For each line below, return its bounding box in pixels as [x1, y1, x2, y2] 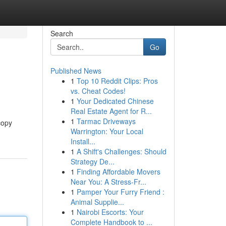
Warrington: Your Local [70, 126, 143, 136]
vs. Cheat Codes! [70, 86, 126, 96]
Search [50, 28, 73, 38]
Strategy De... [70, 156, 115, 166]
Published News [50, 66, 101, 76]
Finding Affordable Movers [76, 166, 160, 177]
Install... [70, 136, 95, 146]
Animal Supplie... [70, 197, 124, 207]
